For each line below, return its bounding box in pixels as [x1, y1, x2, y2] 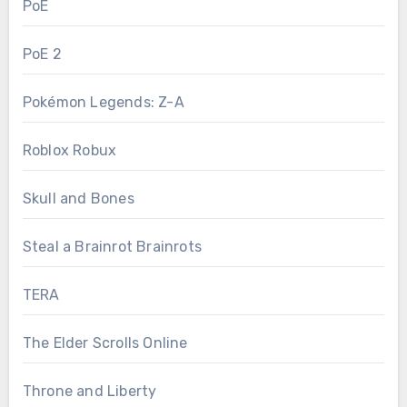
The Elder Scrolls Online [22, 334, 188, 352]
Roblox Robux [22, 142, 117, 160]
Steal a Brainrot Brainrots [22, 238, 202, 256]
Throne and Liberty [22, 382, 157, 401]
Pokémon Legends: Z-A [22, 94, 184, 112]
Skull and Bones [22, 190, 134, 208]
